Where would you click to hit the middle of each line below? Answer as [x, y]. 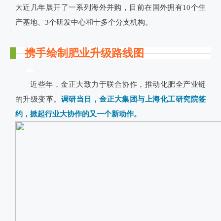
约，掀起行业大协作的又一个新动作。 [78, 114]
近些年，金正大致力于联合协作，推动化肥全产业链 [118, 84]
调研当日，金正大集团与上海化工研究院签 [133, 99]
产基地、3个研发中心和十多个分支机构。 [84, 22]
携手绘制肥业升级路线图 [84, 53]
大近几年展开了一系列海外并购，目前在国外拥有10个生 [110, 7]
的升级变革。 [38, 99]
